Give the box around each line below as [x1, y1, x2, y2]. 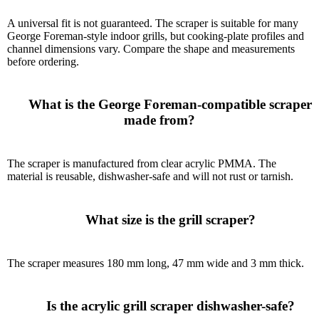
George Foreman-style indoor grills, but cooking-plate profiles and [7, 29, 304, 42]
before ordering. [7, 55, 79, 68]
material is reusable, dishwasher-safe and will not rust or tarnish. [7, 170, 293, 183]
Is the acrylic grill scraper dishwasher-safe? [24, 298, 46, 314]
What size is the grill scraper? [63, 211, 85, 227]
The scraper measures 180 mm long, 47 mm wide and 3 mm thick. [7, 256, 304, 269]
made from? [124, 113, 195, 128]
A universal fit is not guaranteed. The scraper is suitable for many [7, 16, 298, 29]
